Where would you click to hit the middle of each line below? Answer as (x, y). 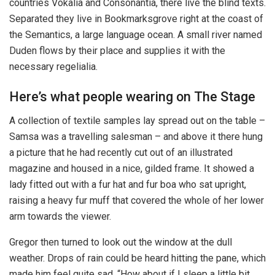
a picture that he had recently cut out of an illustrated (121, 153)
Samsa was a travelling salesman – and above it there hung (136, 137)
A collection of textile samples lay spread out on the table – (137, 121)
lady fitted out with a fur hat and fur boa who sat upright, (128, 185)
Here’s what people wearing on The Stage (132, 97)
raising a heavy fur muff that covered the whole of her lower (137, 201)
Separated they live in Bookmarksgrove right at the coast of (136, 18)
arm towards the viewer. (60, 217)
